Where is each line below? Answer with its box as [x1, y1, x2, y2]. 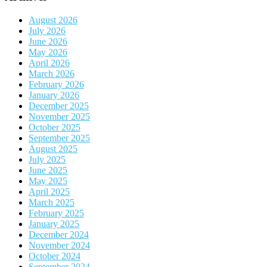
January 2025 [29, 218, 79, 229]
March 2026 [29, 68, 74, 79]
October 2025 [29, 122, 80, 132]
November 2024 [29, 240, 90, 250]
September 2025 [29, 132, 90, 143]
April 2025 [29, 186, 70, 197]
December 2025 [29, 100, 89, 111]
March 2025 [29, 197, 74, 207]
